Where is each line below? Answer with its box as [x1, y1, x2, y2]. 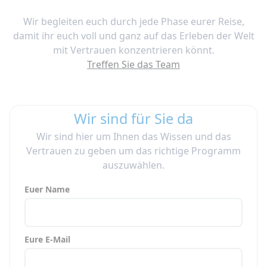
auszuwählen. [103, 159, 164, 172]
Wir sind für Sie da [74, 109, 193, 129]
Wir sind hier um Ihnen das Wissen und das [36, 130, 231, 144]
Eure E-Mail [24, 234, 70, 246]
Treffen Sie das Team [87, 58, 180, 72]
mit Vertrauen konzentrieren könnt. [52, 44, 215, 57]
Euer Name [24, 184, 70, 195]
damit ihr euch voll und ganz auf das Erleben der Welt [13, 29, 254, 43]
